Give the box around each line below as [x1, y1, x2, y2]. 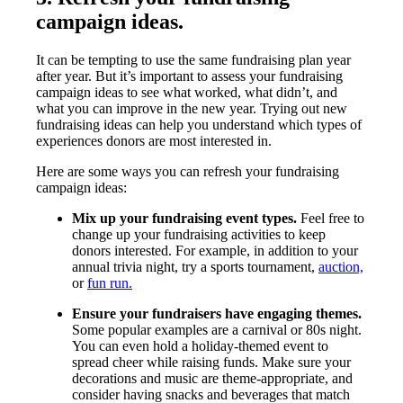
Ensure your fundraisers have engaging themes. [72, 305, 362, 321]
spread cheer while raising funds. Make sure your [72, 354, 351, 370]
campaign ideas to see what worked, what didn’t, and [36, 84, 337, 100]
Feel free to [297, 210, 364, 226]
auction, [318, 258, 363, 274]
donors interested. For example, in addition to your [72, 242, 358, 258]
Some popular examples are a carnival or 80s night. [72, 321, 362, 337]
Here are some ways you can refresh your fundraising [36, 163, 339, 179]
